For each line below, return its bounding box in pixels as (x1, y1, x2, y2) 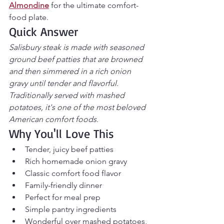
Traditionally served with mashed (9, 90, 126, 100)
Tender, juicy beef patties (25, 144, 113, 154)
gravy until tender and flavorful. (9, 78, 120, 88)
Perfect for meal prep (25, 192, 100, 202)
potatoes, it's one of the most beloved (9, 102, 147, 112)
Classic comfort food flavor (25, 168, 121, 178)
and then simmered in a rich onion (9, 66, 133, 76)
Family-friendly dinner (25, 180, 102, 190)
